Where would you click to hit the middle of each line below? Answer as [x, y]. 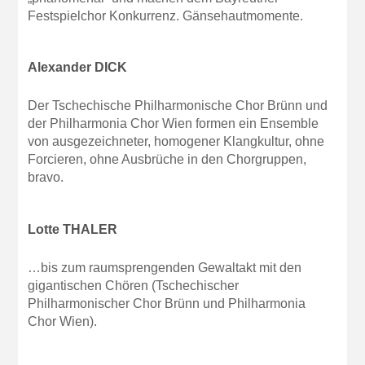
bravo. [46, 178]
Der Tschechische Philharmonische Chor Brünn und [178, 106]
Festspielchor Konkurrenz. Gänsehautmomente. [166, 15]
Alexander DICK [78, 68]
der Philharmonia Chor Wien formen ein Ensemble [174, 124]
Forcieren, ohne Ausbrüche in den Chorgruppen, [167, 160]
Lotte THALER [73, 229]
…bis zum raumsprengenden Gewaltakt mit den [165, 267]
